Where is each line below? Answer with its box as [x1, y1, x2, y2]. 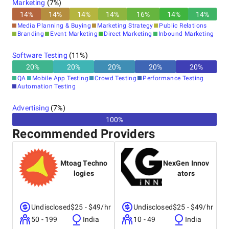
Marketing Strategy [97, 22, 153, 29]
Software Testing [12, 51, 67, 59]
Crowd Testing [95, 75, 137, 82]
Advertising [12, 104, 49, 112]
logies [74, 169, 94, 177]
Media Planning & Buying [17, 22, 91, 29]
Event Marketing [50, 30, 98, 37]
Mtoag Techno [60, 159, 108, 167]
